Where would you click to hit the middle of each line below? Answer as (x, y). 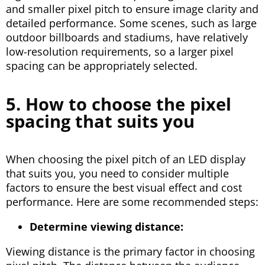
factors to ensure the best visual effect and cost (124, 187)
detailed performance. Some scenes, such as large (131, 23)
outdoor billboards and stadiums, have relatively (127, 37)
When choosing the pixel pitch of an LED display (126, 159)
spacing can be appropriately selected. (102, 65)
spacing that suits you (100, 121)
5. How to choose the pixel (119, 104)
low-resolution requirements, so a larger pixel (120, 51)
